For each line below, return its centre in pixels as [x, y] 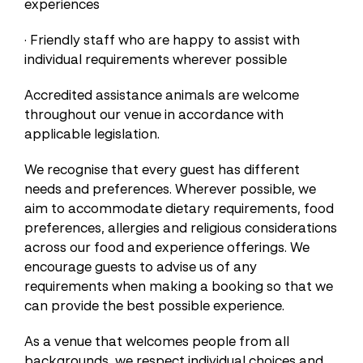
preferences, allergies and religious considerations [181, 228]
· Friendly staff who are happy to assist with [162, 40]
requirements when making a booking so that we [179, 286]
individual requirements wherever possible [156, 59]
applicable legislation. [92, 134]
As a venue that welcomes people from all [157, 341]
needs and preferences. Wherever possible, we [170, 189]
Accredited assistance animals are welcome [162, 95]
